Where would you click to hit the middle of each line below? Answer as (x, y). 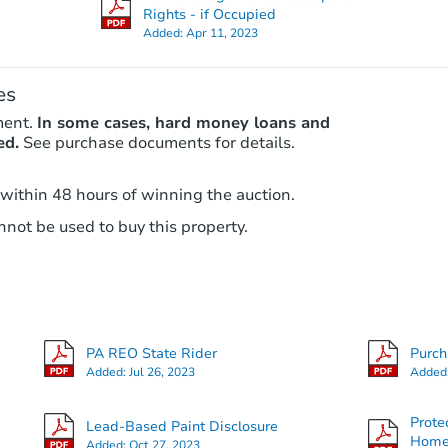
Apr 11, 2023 (221, 32)
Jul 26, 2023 (161, 371)
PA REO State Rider (151, 353)
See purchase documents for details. (158, 142)
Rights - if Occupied (209, 14)
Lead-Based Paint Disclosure (181, 426)
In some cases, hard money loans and (183, 122)
